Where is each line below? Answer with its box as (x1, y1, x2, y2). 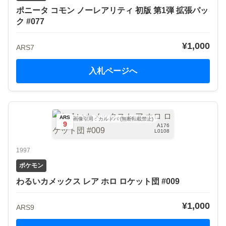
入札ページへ (89, 66, 137, 75)
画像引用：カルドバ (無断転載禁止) (73, 116, 153, 122)
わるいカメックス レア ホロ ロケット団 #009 (16, 177, 180, 186)
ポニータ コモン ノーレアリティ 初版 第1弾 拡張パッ (16, 6, 208, 15)
